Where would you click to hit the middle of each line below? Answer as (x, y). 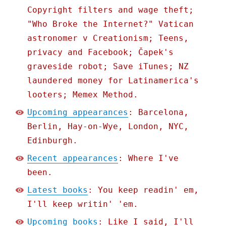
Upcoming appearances (78, 112)
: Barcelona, (159, 112)
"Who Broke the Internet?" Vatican (111, 24)
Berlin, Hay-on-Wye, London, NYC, (108, 127)
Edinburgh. (53, 141)
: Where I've (149, 158)
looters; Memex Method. (83, 95)
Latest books (58, 190)
